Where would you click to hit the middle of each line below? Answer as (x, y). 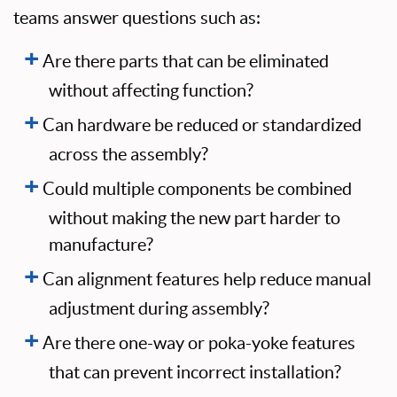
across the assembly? (128, 154)
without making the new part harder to (195, 218)
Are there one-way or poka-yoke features (199, 343)
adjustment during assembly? (159, 308)
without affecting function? (151, 90)
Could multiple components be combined (197, 189)
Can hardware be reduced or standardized (202, 125)
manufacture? (101, 245)
